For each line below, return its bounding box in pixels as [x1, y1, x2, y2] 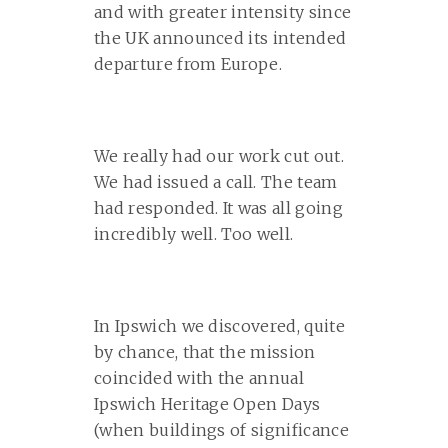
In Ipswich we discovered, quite [94, 316, 345, 336]
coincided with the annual [94, 368, 305, 388]
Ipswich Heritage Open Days [94, 394, 321, 414]
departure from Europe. [94, 54, 283, 74]
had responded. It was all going [94, 198, 343, 218]
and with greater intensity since [94, 2, 352, 22]
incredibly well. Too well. [94, 224, 294, 244]
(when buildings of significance [94, 420, 349, 440]
